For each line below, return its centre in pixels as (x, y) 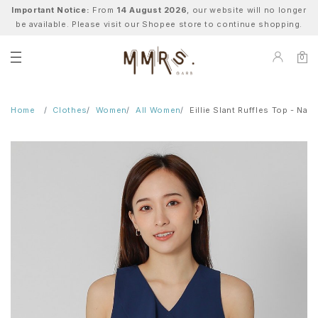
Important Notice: (51, 10)
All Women (158, 110)
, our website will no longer (247, 10)
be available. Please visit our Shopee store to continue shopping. (159, 24)
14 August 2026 (152, 10)
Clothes (70, 110)
